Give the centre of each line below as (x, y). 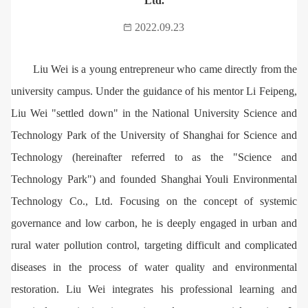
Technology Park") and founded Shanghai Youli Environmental (154, 179)
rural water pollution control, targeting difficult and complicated (154, 245)
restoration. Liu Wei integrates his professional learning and (154, 289)
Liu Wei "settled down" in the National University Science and (154, 113)
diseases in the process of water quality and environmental (154, 267)
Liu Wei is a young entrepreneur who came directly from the (165, 69)
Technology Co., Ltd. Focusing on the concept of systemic (154, 201)
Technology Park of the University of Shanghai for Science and (154, 135)
